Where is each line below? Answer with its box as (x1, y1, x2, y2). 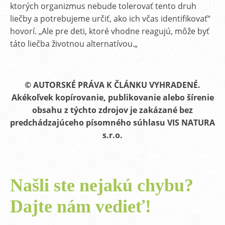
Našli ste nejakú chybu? (10, 175, 193, 195)
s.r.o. (102, 130, 123, 141)
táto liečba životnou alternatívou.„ (10, 38, 138, 49)
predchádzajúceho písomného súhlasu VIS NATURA (10, 117, 215, 128)
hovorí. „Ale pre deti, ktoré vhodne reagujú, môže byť (10, 26, 209, 37)
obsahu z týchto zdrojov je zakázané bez (32, 104, 193, 116)
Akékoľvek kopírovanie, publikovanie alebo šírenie (11, 92, 214, 103)
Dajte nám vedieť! (10, 196, 151, 216)
